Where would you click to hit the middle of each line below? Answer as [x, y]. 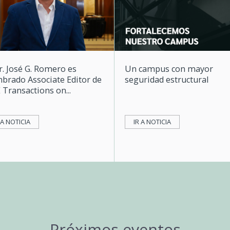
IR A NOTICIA [152, 121]
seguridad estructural [166, 79]
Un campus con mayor [169, 69]
